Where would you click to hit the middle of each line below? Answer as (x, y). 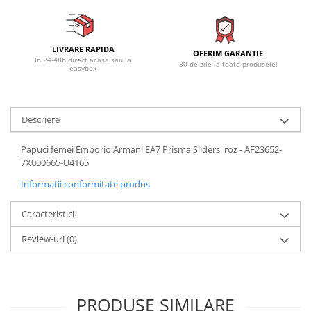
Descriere (41, 120)
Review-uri (44, 239)
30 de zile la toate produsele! (228, 64)
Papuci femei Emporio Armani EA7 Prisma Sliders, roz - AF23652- (151, 150)
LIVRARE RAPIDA (83, 49)
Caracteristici (48, 214)
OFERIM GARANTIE (228, 53)
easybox (83, 68)
